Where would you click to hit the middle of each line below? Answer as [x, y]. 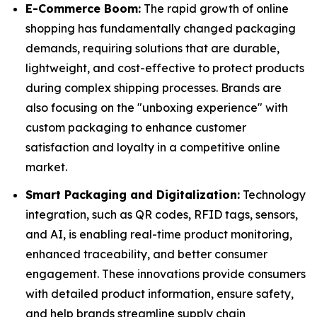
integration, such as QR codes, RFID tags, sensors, [162, 214]
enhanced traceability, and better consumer [146, 254]
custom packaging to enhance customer [136, 128]
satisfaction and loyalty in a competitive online [153, 148]
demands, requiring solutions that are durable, [152, 48]
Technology [273, 194]
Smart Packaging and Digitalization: [133, 194]
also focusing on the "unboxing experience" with [157, 108]
